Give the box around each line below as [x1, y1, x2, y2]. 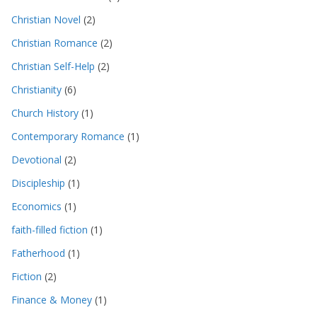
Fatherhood [11, 246, 65, 260]
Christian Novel [11, 12, 81, 26]
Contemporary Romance [11, 129, 125, 143]
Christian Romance [11, 35, 98, 50]
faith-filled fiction [11, 222, 88, 236]
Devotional [11, 152, 62, 166]
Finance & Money [11, 292, 92, 306]
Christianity [11, 82, 62, 96]
